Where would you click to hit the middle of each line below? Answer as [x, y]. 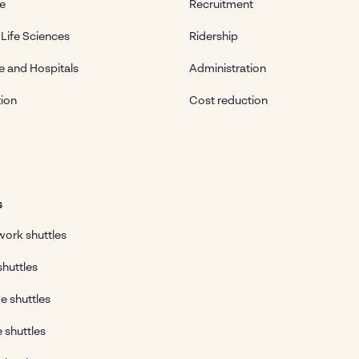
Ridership [214, 37]
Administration [228, 69]
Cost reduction [228, 101]
